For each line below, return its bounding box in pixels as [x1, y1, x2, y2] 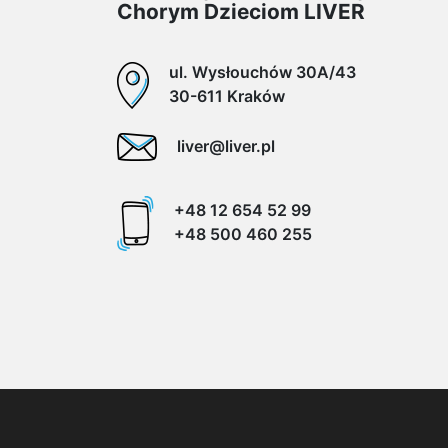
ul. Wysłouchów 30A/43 [169, 61, 356, 82]
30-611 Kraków [169, 85, 285, 106]
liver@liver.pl [177, 135, 275, 156]
